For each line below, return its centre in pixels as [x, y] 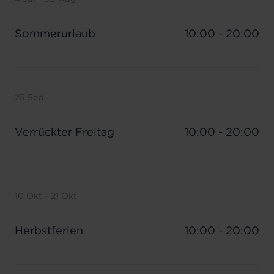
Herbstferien [49, 231]
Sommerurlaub [55, 34]
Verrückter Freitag [65, 132]
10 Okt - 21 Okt [46, 196]
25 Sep [29, 98]
